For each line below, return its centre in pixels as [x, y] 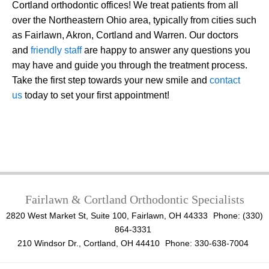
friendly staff [56, 50]
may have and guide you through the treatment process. [130, 65]
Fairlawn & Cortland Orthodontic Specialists [134, 199]
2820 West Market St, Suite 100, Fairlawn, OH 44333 [108, 215]
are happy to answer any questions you [166, 50]
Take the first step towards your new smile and [111, 80]
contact [225, 80]
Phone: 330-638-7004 [207, 243]
